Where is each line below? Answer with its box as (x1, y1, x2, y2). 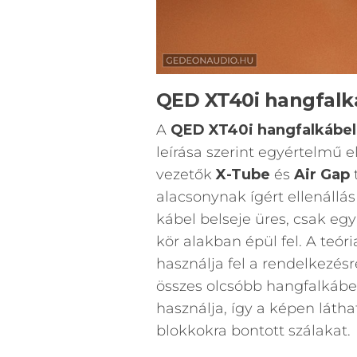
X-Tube (215, 165, 270, 183)
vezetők (155, 165, 216, 183)
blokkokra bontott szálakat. (155, 321, 351, 339)
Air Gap (293, 165, 350, 183)
